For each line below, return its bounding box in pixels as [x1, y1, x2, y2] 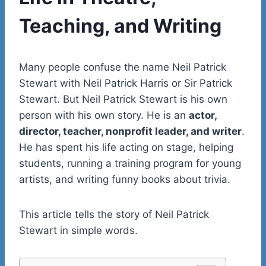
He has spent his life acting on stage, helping [19, 141, 233, 153]
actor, [189, 109, 217, 121]
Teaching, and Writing [19, 14, 221, 37]
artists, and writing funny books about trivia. [19, 173, 230, 185]
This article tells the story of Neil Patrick [19, 208, 209, 220]
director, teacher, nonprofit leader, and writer [19, 125, 242, 137]
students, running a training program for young [19, 157, 241, 169]
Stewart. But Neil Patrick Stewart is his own [19, 93, 227, 105]
